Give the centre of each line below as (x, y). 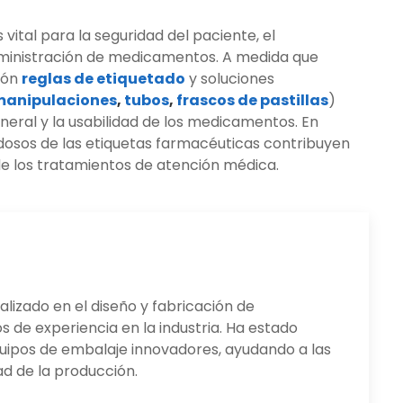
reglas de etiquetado (103, 79)
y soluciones (232, 79)
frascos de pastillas (252, 101)
